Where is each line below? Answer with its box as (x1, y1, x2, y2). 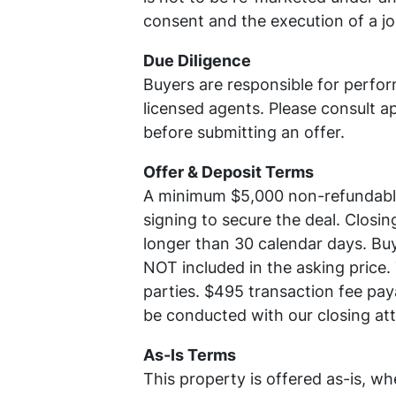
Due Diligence (143, 51, 251, 71)
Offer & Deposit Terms (143, 163, 314, 182)
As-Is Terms (143, 346, 236, 365)
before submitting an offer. (143, 123, 345, 142)
